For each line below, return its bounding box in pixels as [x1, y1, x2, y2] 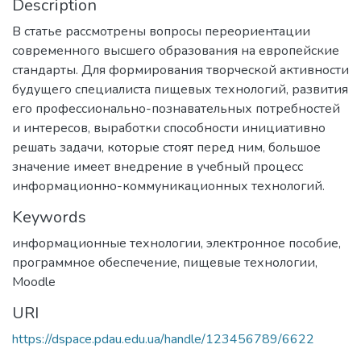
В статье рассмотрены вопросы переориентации [12, 23, 310, 40]
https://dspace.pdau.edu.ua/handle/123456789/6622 [12, 330, 314, 348]
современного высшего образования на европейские [12, 42, 339, 60]
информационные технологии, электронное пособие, [12, 234, 341, 252]
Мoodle [12, 273, 56, 291]
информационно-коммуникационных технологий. [12, 177, 325, 195]
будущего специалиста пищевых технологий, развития [12, 81, 348, 98]
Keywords [12, 206, 86, 228]
